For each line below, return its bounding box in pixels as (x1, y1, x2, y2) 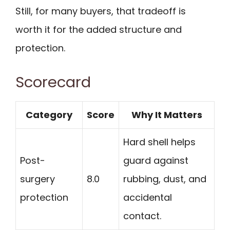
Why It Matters (131, 108, 202, 121)
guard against (123, 154, 188, 167)
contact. (123, 209, 161, 222)
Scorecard (15, 71, 91, 92)
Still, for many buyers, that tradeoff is (15, 5, 186, 18)
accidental (123, 190, 172, 204)
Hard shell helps (123, 135, 196, 148)
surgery (20, 172, 55, 185)
